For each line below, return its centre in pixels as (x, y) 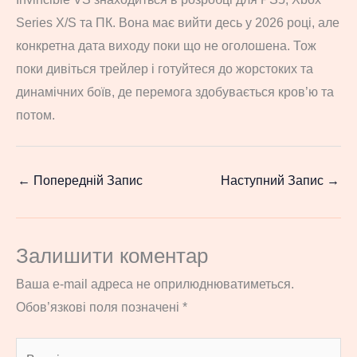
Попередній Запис (86, 180)
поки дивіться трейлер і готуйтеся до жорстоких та (165, 69)
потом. (35, 115)
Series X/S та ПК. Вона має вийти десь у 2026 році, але (178, 22)
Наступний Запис (274, 180)
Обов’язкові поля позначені (99, 308)
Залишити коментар (112, 256)
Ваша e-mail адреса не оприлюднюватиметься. (155, 284)
